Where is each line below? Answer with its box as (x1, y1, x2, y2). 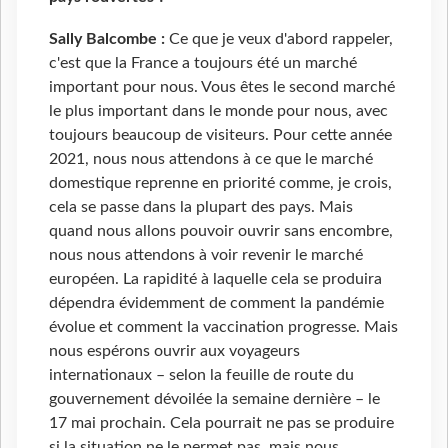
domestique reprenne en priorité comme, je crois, (49, 175, 392, 192)
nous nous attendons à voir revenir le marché (49, 247, 363, 264)
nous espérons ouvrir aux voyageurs (49, 343, 300, 360)
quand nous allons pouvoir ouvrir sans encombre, (49, 223, 393, 240)
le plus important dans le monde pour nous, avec (49, 103, 388, 120)
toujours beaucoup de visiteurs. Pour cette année (49, 127, 392, 144)
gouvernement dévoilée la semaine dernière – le (49, 391, 380, 408)
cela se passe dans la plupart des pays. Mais (49, 199, 353, 216)
